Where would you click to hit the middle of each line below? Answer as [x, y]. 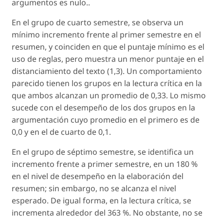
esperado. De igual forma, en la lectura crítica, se [101, 200]
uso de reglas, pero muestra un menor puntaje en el [108, 59]
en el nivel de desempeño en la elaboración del [98, 176]
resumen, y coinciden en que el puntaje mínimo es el [108, 46]
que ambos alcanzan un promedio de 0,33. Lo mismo [109, 95]
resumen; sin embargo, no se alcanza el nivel [94, 188]
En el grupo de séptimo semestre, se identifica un [103, 152]
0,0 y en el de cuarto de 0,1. [61, 132]
